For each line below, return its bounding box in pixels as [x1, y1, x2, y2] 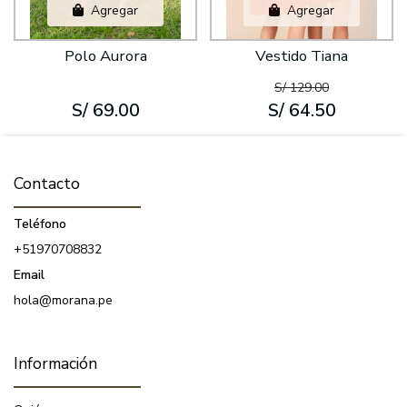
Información [14, 352, 97, 375]
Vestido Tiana [255, 45, 348, 67]
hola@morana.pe [14, 292, 113, 310]
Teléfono [14, 215, 66, 233]
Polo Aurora [64, 45, 147, 67]
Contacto [14, 173, 80, 195]
